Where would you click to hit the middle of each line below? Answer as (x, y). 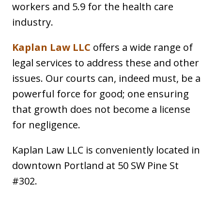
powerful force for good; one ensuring (101, 94)
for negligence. (46, 125)
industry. (33, 22)
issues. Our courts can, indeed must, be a (106, 78)
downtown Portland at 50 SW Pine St (95, 166)
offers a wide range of (142, 47)
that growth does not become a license (101, 109)
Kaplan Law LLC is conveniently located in (106, 150)
